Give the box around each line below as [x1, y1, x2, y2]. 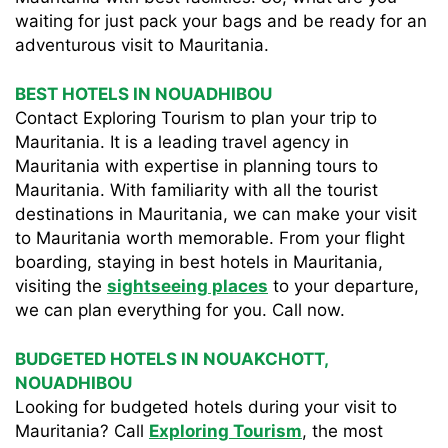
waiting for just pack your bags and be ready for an [15, 11, 427, 31]
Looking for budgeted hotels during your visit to [15, 397, 397, 417]
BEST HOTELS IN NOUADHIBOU [15, 84, 272, 104]
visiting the [15, 276, 107, 296]
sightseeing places [107, 276, 268, 296]
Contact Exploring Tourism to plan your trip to [15, 108, 377, 128]
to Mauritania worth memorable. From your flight [15, 228, 405, 248]
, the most [302, 421, 383, 441]
